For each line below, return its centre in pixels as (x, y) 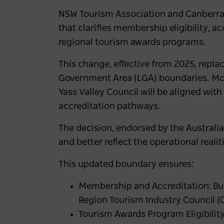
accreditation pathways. (109, 106)
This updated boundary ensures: (127, 164)
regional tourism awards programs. (133, 42)
